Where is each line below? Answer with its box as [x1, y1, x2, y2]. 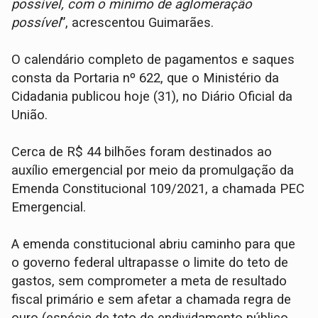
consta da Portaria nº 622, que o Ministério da [11, 70, 280, 86]
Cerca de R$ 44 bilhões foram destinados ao [11, 143, 273, 160]
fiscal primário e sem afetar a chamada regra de [11, 291, 292, 307]
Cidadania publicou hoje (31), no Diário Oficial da [11, 88, 293, 104]
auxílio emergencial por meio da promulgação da [11, 162, 295, 178]
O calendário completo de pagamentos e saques [11, 51, 295, 67]
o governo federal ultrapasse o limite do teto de [11, 254, 289, 270]
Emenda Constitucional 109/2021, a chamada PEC [11, 180, 305, 197]
